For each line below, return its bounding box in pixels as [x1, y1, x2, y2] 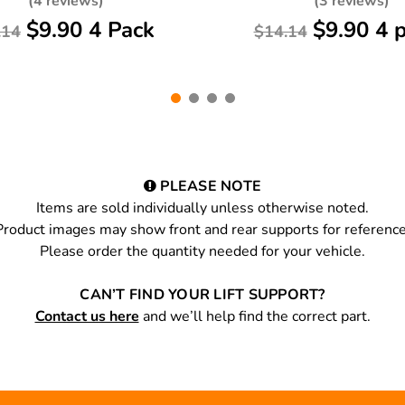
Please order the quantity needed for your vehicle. [40, 241, 365, 262]
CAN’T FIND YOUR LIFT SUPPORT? [80, 285, 325, 306]
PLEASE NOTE [156, 176, 262, 197]
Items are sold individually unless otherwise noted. [36, 198, 369, 219]
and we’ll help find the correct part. [138, 306, 371, 327]
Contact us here [34, 306, 139, 327]
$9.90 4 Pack [26, 15, 155, 45]
